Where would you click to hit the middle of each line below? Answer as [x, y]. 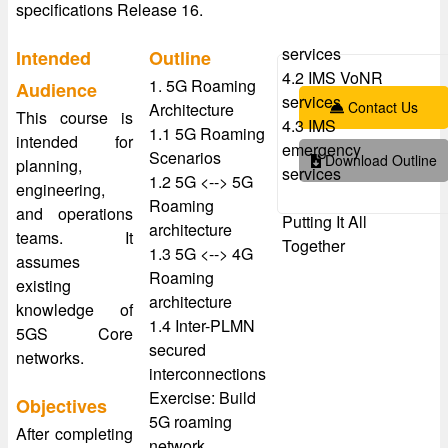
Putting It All [324, 221]
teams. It [74, 237]
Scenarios [185, 157]
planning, [49, 165]
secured [177, 349]
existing [43, 285]
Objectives [61, 406]
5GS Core [74, 333]
